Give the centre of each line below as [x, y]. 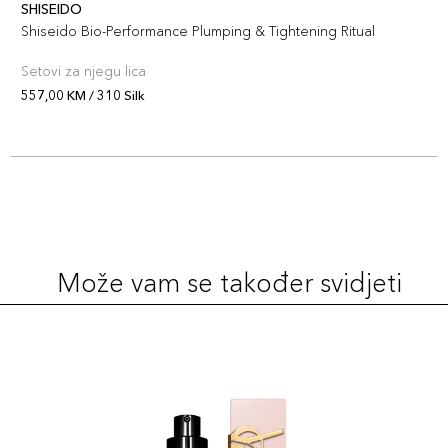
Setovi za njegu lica [83, 71]
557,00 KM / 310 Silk [83, 95]
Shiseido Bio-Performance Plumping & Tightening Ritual [198, 31]
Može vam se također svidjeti [229, 283]
